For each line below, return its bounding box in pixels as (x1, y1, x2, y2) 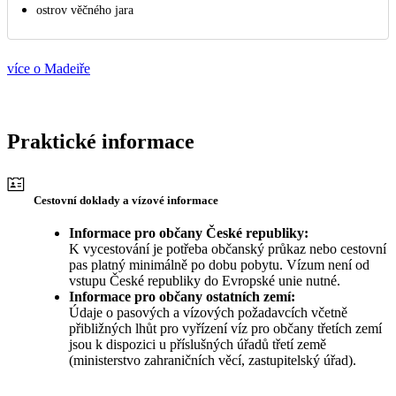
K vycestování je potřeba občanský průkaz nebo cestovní (69, 241, 386, 257)
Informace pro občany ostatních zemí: (69, 289, 295, 305)
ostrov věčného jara (36, 3, 133, 17)
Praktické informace (7, 129, 194, 153)
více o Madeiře (7, 60, 90, 76)
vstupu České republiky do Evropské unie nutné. (69, 273, 340, 289)
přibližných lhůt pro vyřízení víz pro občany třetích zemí (69, 321, 382, 337)
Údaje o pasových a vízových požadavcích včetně (69, 305, 347, 321)
